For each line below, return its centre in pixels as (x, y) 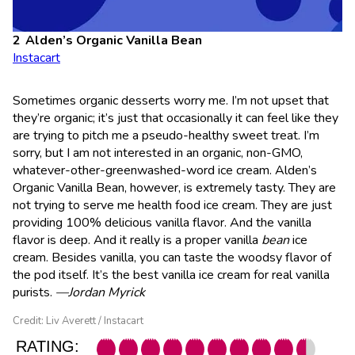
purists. (34, 292)
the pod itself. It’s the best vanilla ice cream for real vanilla (171, 275)
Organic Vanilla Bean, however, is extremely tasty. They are (174, 187)
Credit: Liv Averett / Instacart (78, 321)
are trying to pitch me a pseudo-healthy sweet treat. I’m (166, 135)
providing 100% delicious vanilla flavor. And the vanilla (162, 222)
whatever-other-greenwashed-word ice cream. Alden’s (165, 170)
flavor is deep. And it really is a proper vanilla (137, 240)
